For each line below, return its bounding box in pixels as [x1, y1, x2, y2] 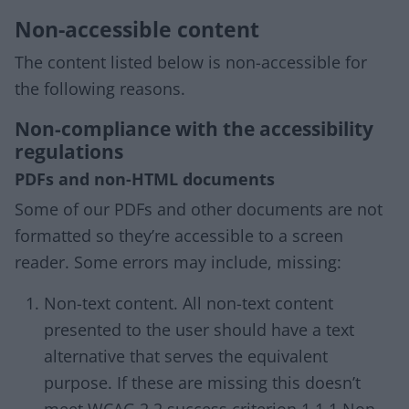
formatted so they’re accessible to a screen [15, 225, 343, 246]
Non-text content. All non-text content [44, 292, 333, 314]
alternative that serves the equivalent [44, 345, 328, 367]
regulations [15, 138, 123, 164]
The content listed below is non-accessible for [15, 51, 367, 73]
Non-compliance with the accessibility [15, 115, 373, 142]
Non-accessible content [15, 15, 259, 44]
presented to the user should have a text [44, 319, 354, 341]
